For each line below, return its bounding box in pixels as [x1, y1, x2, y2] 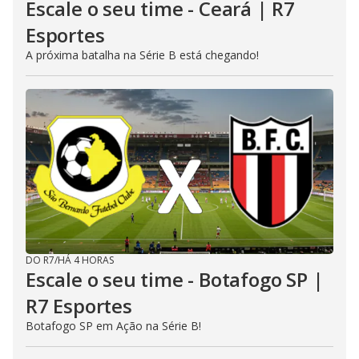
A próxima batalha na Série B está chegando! [26, 47, 259, 63]
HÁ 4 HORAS [58, 253, 114, 267]
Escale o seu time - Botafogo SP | [26, 266, 324, 292]
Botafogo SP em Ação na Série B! [26, 318, 201, 333]
